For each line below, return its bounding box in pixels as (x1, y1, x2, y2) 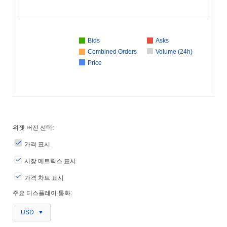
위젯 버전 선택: (13, 124, 54, 131)
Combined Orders (88, 48, 137, 55)
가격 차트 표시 (23, 174, 64, 181)
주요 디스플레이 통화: (13, 189, 72, 197)
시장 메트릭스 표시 (23, 157, 76, 165)
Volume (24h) (156, 48, 193, 55)
